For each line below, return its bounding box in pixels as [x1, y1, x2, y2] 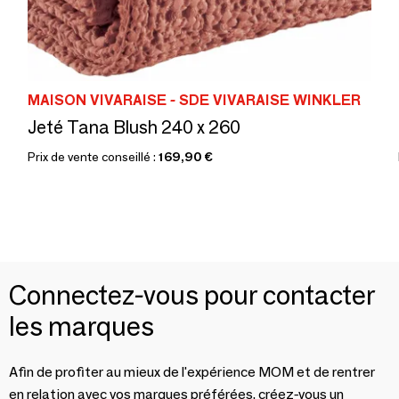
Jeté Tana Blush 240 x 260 [28, 117, 240, 138]
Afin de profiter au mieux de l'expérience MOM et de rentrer [9, 363, 375, 380]
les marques [9, 310, 154, 343]
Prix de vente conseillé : [28, 149, 159, 165]
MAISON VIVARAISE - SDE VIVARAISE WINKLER [28, 92, 361, 109]
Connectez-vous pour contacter [9, 279, 375, 312]
